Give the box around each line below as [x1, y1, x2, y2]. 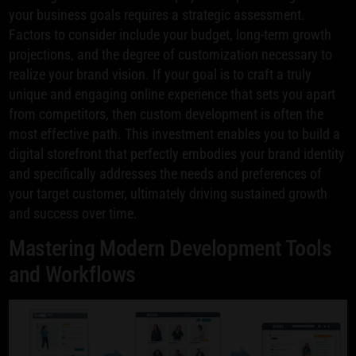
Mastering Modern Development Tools [9, 234, 332, 261]
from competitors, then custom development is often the [9, 105, 324, 122]
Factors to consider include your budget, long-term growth [9, 25, 332, 43]
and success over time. [9, 204, 138, 222]
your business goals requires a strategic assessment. [9, 6, 306, 23]
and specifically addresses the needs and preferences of [9, 164, 323, 182]
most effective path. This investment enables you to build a [9, 125, 341, 142]
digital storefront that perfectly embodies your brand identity [9, 145, 346, 162]
